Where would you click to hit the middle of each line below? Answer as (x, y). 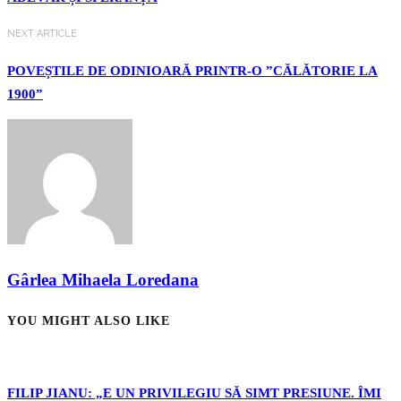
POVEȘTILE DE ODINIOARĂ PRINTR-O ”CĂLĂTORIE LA (192, 71)
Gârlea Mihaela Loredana (103, 280)
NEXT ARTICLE (42, 34)
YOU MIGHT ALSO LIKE (89, 320)
